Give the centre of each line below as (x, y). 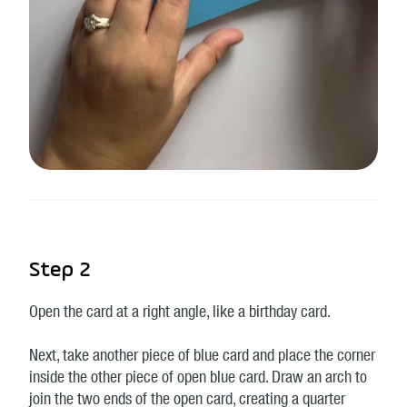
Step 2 (60, 271)
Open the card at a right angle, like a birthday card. (180, 314)
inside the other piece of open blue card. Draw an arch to (198, 379)
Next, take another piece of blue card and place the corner (202, 357)
